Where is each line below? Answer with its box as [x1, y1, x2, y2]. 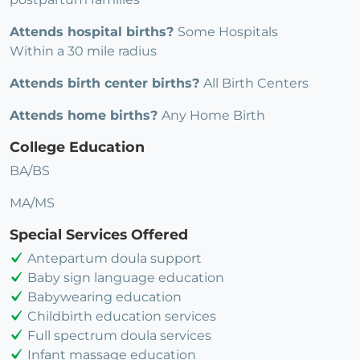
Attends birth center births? [10, 75, 203, 91]
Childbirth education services [27, 308, 216, 324]
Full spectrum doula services [27, 327, 211, 343]
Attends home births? [10, 107, 162, 123]
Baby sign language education [27, 269, 224, 285]
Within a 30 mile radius [10, 43, 157, 59]
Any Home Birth [162, 107, 265, 123]
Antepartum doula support [27, 250, 202, 266]
